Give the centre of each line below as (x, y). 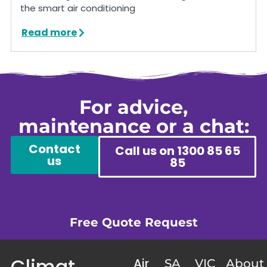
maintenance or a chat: (133, 126)
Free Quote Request (133, 223)
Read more (49, 33)
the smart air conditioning (77, 8)
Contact (54, 149)
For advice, (133, 107)
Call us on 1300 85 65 (177, 150)
